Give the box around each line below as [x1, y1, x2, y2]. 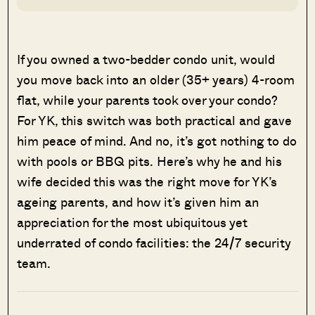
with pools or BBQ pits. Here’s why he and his [17, 151, 283, 170]
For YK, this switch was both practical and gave [17, 110, 292, 129]
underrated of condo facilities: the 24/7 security [17, 233, 291, 252]
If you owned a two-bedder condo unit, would [17, 49, 276, 68]
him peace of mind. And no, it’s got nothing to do [17, 131, 297, 150]
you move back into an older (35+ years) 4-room [17, 70, 295, 89]
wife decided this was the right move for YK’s [17, 172, 278, 191]
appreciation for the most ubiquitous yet [17, 212, 248, 231]
